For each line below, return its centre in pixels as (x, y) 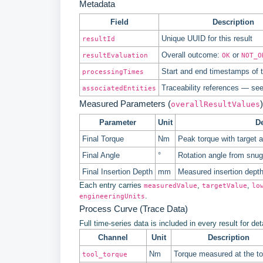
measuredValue (171, 185)
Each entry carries (112, 185)
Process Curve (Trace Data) (134, 208)
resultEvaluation (115, 55)
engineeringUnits (112, 196)
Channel (113, 237)
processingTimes (113, 71)
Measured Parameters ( (125, 103)
